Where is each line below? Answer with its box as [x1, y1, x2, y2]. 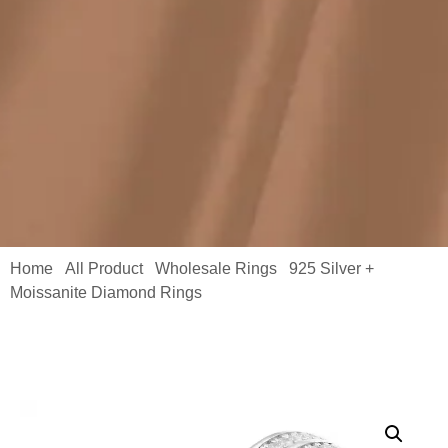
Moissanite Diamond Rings [10, 284, 202, 302]
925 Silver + [289, 260, 374, 278]
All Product [65, 260, 143, 278]
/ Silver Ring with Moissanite [202, 285, 383, 302]
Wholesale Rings [155, 260, 277, 278]
